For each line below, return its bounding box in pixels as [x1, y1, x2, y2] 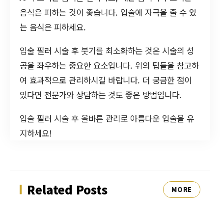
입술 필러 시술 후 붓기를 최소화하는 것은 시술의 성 [20, 44, 194, 56]
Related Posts [27, 180, 108, 198]
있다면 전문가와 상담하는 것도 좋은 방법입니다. [20, 88, 182, 101]
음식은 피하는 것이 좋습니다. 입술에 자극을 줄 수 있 [20, 6, 196, 18]
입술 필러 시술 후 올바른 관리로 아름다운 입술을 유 [20, 112, 194, 124]
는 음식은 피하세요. [20, 21, 86, 33]
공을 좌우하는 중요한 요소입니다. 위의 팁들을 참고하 [20, 59, 199, 71]
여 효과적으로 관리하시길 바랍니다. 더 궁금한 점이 [20, 74, 192, 86]
